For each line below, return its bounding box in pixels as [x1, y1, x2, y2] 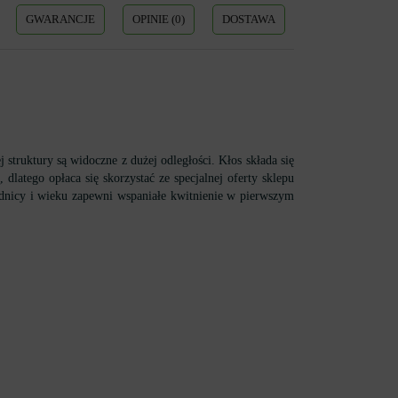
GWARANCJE [26, 12, 95, 26]
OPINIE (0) [132, 12, 185, 26]
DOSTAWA [222, 12, 275, 26]
